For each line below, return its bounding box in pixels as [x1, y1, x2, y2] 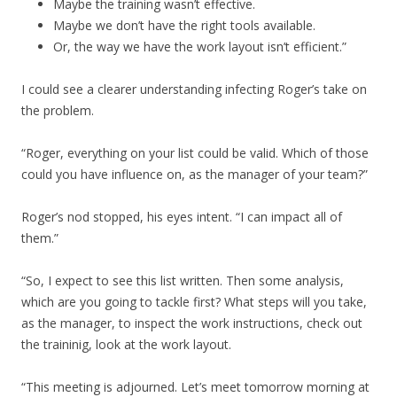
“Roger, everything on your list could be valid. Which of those [21, 144, 369, 161]
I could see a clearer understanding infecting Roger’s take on [21, 81, 367, 97]
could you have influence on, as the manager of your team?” [21, 166, 368, 183]
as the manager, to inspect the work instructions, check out [21, 315, 362, 331]
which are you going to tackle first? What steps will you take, [21, 293, 367, 310]
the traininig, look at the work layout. [21, 336, 231, 353]
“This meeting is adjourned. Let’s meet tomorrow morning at [21, 378, 370, 395]
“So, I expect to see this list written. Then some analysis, [21, 272, 344, 289]
